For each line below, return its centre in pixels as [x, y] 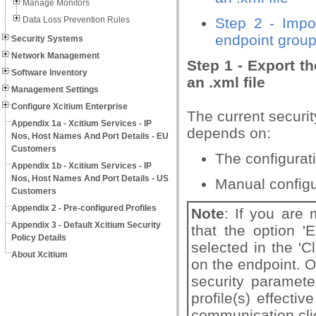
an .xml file [226, 82]
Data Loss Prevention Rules [76, 20]
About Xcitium [39, 255]
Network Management [55, 56]
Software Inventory [49, 73]
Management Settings [55, 90]
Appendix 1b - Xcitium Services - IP [81, 166]
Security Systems [47, 39]
